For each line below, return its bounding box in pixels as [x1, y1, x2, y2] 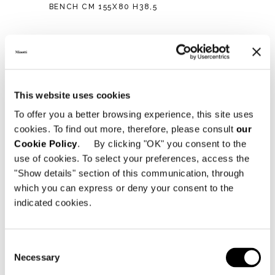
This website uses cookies [14, 90, 131, 100]
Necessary [14, 252, 60, 263]
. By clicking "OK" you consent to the [77, 138, 246, 149]
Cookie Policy [14, 138, 77, 149]
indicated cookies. [14, 197, 95, 208]
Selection [4, 254, 42, 265]
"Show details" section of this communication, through [14, 168, 244, 179]
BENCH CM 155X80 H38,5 [48, 2, 158, 12]
